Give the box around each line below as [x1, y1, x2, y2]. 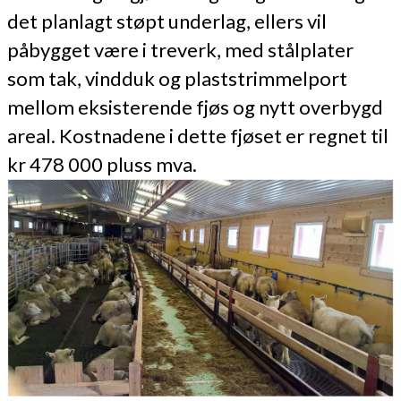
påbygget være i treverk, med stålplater [7, 38, 354, 63]
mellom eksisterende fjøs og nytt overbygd [7, 95, 383, 120]
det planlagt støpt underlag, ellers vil [7, 9, 327, 34]
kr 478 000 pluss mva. [7, 152, 197, 177]
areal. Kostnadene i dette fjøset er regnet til [7, 124, 388, 149]
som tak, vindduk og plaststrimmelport [7, 66, 347, 91]
